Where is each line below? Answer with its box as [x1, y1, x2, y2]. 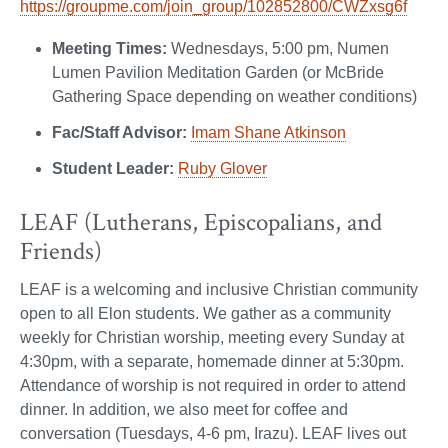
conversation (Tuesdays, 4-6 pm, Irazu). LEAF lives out [20, 424, 406, 442]
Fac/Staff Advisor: [52, 123, 191, 141]
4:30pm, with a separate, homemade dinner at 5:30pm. [20, 352, 404, 370]
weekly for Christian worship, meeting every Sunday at [20, 328, 404, 346]
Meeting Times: [52, 39, 167, 57]
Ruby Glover [178, 159, 267, 177]
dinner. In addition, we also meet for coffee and [20, 400, 348, 418]
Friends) [20, 234, 102, 268]
